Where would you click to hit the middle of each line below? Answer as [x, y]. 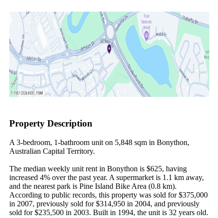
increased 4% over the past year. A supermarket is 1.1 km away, [106, 177]
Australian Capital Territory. [52, 151]
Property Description [51, 124]
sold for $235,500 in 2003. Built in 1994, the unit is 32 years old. [109, 212]
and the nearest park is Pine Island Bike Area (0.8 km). [93, 186]
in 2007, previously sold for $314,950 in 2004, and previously [104, 203]
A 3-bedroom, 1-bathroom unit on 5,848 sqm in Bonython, [99, 142]
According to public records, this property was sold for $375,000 [108, 195]
